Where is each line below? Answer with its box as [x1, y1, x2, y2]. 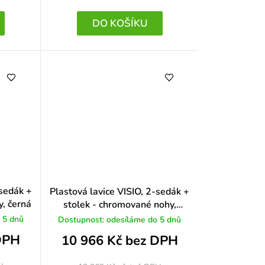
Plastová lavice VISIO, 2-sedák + [50, 185, 190, 198]
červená [102, 211, 137, 224]
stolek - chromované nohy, [63, 198, 176, 211]
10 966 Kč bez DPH [61, 232, 178, 250]
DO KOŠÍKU [92, 17, 147, 31]
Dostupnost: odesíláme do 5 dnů [58, 214, 182, 225]
